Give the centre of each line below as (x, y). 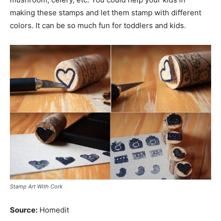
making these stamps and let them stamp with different (106, 13)
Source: (24, 210)
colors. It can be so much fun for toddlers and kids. (98, 25)
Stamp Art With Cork (36, 187)
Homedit (53, 210)
